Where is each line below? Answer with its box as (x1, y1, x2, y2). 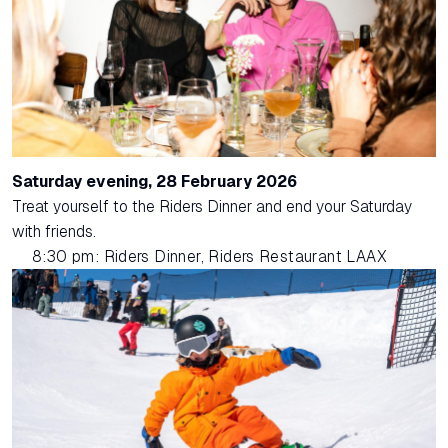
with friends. (12, 223, 96, 241)
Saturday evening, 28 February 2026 (12, 173, 297, 191)
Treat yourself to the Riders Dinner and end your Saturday (12, 198, 412, 216)
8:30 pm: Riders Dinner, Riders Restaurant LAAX (32, 248, 387, 266)
